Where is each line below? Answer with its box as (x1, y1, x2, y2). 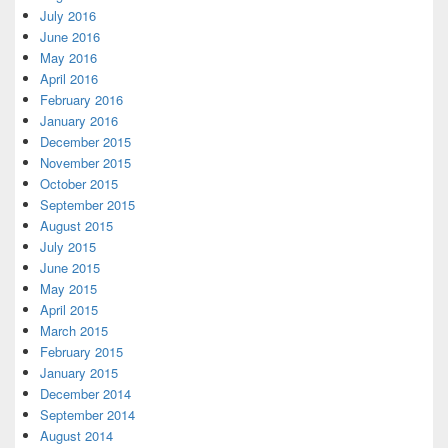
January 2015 (40, 362, 118, 382)
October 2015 (40, 173, 118, 193)
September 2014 (40, 404, 135, 424)
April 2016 (40, 68, 98, 88)
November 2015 (40, 152, 131, 172)
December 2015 (40, 131, 131, 151)
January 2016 (40, 110, 118, 130)
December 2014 (40, 383, 131, 403)
